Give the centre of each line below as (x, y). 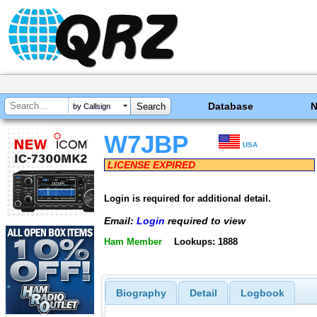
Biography (141, 293)
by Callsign (92, 106)
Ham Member (133, 242)
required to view (205, 220)
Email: (120, 220)
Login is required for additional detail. (188, 198)
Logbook (262, 293)
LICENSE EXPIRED (151, 165)
